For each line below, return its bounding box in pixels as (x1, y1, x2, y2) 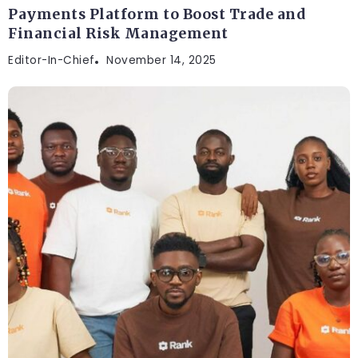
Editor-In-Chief (8, 53, 95, 69)
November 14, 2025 (106, 53, 217, 69)
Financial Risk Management (8, 25, 229, 43)
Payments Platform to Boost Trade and (8, 6, 305, 24)
